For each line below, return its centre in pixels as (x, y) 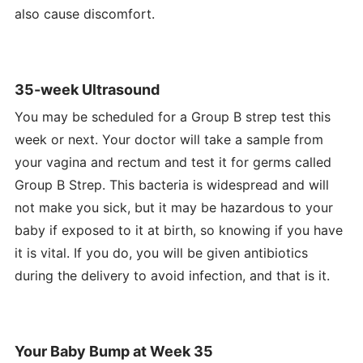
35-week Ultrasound (87, 89)
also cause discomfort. (84, 13)
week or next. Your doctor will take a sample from (169, 139)
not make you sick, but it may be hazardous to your (173, 207)
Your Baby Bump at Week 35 (113, 351)
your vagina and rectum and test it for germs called (173, 162)
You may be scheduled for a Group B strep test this (172, 116)
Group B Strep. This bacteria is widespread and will (171, 184)
